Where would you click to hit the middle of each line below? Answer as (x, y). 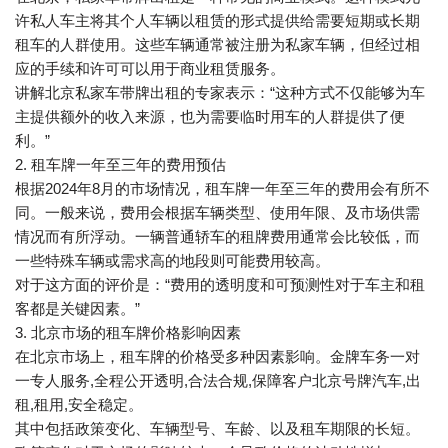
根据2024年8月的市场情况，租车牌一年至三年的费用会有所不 (222, 188)
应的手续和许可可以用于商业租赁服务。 (150, 68)
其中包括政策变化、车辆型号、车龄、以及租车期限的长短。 (217, 428)
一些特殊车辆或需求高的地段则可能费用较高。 (172, 260)
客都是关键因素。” (77, 308)
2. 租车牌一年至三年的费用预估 (120, 164)
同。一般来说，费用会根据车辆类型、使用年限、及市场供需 (217, 212)
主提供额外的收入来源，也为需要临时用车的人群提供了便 (210, 116)
